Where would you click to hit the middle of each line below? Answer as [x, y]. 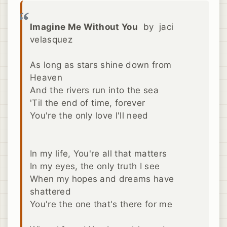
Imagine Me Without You [84, 27]
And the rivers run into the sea [94, 90]
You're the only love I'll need [89, 115]
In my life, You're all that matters [99, 153]
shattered [50, 191]
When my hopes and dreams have [102, 179]
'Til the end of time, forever [88, 103]
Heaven [46, 77]
